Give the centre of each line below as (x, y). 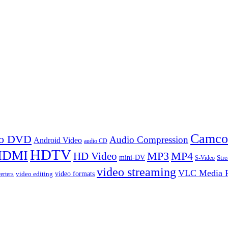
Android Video (58, 140)
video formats (75, 174)
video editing (34, 174)
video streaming (136, 172)
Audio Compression (149, 140)
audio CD (96, 141)
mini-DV (132, 158)
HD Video (95, 156)
